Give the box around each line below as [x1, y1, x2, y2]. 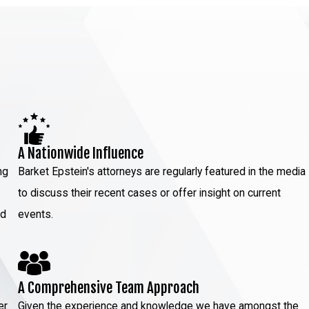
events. [18, 208, 54, 221]
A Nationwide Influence [18, 143, 144, 162]
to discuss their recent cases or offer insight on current [18, 186, 281, 199]
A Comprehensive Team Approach [18, 278, 200, 297]
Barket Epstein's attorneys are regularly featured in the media [18, 165, 306, 178]
